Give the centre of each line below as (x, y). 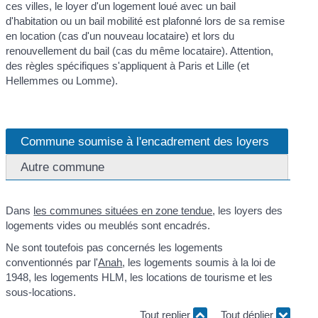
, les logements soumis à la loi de (199, 263)
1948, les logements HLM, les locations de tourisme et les (139, 278)
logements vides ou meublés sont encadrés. (108, 225)
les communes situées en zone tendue (123, 210)
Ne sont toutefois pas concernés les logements (115, 248)
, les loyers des (248, 210)
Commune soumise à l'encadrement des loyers (145, 141)
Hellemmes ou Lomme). (62, 81)
